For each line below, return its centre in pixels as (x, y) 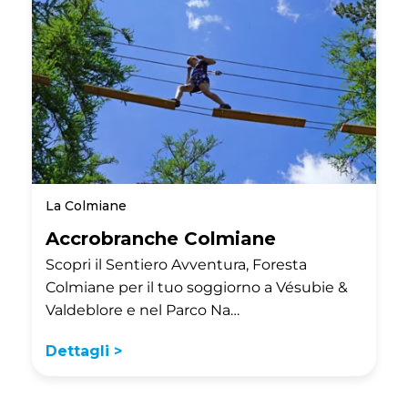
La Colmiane (86, 206)
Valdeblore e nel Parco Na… (143, 311)
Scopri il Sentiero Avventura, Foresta (176, 265)
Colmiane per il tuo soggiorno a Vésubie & (197, 288)
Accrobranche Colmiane (161, 239)
